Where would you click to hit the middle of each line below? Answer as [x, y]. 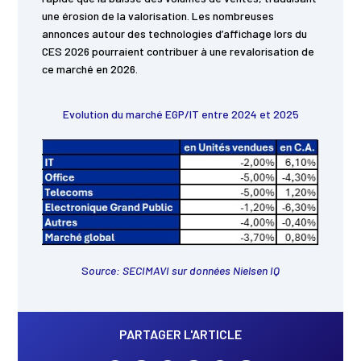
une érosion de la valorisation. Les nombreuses [158, 16]
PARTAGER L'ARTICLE [180, 334]
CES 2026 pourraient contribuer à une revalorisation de [178, 52]
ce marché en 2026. [90, 69]
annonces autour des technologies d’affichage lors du [175, 34]
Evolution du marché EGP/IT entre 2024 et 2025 [180, 114]
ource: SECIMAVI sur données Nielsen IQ [184, 270]
